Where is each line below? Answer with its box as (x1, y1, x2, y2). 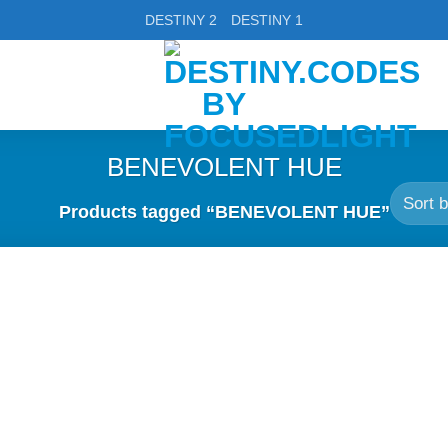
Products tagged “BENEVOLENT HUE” (58, 202, 390, 223)
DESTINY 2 (145, 12, 217, 28)
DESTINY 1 (231, 12, 303, 28)
